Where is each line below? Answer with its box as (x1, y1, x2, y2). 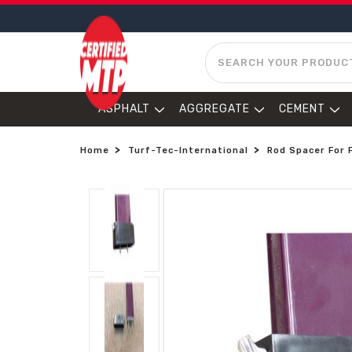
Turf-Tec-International (128, 145, 248, 156)
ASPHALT (98, 102, 150, 115)
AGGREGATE (179, 102, 250, 115)
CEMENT (279, 102, 325, 115)
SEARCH (205, 44, 252, 56)
